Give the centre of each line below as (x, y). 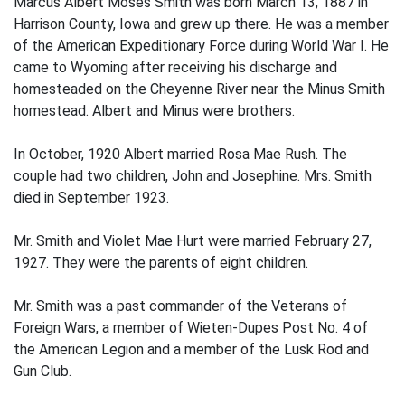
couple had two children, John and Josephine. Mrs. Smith (193, 176)
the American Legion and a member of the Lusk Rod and (191, 349)
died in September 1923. (91, 198)
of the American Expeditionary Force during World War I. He (201, 46)
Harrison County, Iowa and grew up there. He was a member (201, 24)
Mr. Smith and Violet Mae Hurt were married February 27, (193, 241)
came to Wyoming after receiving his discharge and (175, 67)
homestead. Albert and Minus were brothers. (154, 111)
